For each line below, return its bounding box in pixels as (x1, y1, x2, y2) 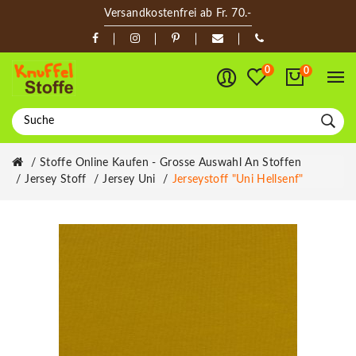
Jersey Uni (103, 173, 156, 185)
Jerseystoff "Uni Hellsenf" (172, 173, 304, 185)
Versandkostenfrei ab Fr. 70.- (104, 8, 252, 19)
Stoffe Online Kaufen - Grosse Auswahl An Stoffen (40, 157, 301, 168)
